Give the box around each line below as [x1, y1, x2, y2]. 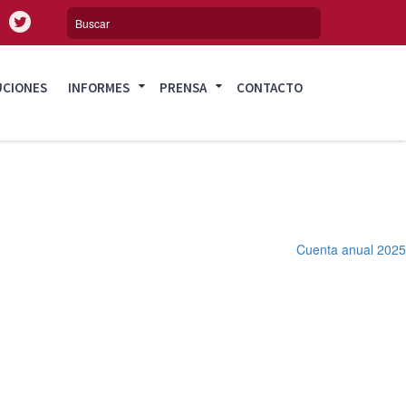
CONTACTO [237, 79, 304, 96]
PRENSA [159, 79, 208, 96]
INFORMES [68, 79, 130, 96]
